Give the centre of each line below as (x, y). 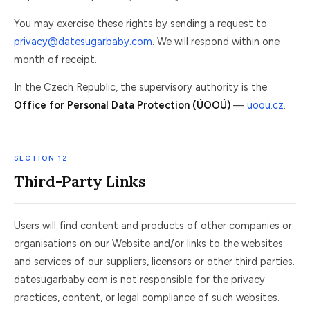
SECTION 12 (41, 158)
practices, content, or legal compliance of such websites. (147, 298)
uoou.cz (265, 105)
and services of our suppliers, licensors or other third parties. (154, 262)
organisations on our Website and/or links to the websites (148, 244)
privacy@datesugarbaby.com (83, 42)
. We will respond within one (216, 42)
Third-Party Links (80, 181)
